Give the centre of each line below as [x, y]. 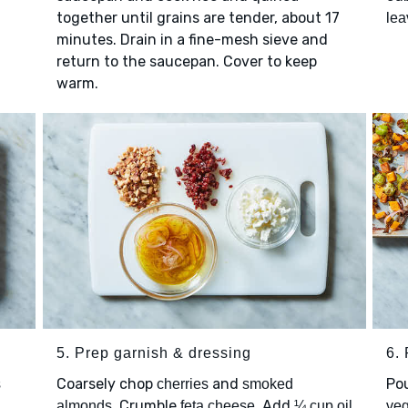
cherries [182, 383]
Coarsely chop [106, 383]
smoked [267, 383]
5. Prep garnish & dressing [153, 352]
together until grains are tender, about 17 [198, 18]
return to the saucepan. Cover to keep [186, 62]
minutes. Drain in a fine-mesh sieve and [192, 40]
